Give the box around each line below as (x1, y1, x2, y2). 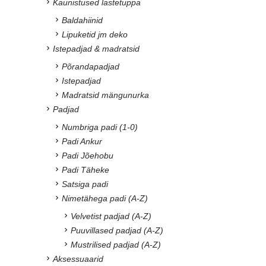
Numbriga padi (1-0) (62, 122, 138, 132)
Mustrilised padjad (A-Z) (71, 240, 161, 249)
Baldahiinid (62, 15, 103, 25)
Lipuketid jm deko (62, 30, 128, 39)
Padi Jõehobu (62, 151, 113, 160)
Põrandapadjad (62, 62, 119, 71)
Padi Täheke (62, 165, 109, 175)
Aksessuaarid (53, 254, 103, 264)
